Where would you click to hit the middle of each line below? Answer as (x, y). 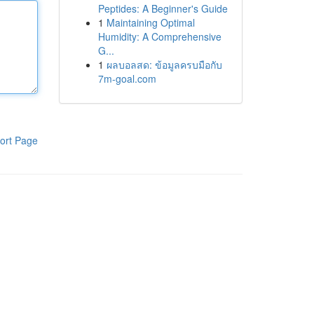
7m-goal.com (127, 78)
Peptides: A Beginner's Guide (163, 8)
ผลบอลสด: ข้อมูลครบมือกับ (164, 64)
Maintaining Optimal (150, 22)
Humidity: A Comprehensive (159, 36)
